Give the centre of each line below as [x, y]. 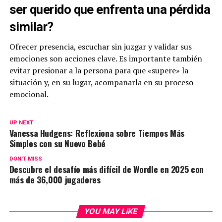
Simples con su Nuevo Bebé [57, 143]
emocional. [29, 94]
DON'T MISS [26, 159]
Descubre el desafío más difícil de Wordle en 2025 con [107, 169]
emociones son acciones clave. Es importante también [106, 59]
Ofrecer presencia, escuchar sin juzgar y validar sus [100, 47]
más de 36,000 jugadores [55, 180]
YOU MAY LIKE [111, 212]
